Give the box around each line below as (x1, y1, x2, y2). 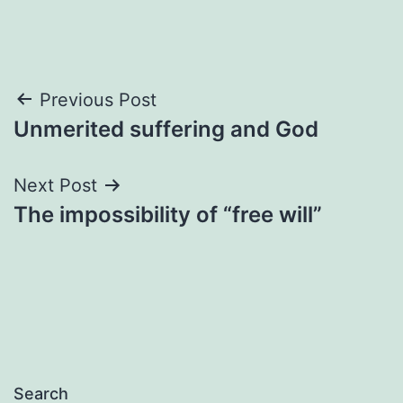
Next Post (13, 174, 97, 196)
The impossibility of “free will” (13, 201, 322, 228)
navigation (13, 125, 170, 166)
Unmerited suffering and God (13, 115, 318, 142)
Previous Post (40, 88, 157, 111)
